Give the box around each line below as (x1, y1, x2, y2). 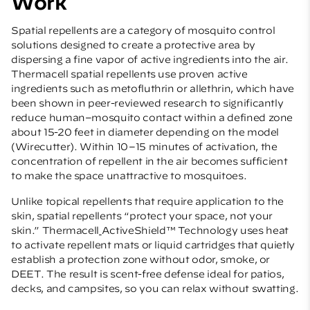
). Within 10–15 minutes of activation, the (70, 140, 277, 152)
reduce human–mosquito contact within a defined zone (11, 111, 293, 123)
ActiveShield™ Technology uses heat (101, 224, 289, 236)
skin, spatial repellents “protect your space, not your (11, 210, 273, 221)
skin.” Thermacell (11, 224, 100, 236)
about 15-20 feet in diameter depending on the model (11, 126, 280, 138)
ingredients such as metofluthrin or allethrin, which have (11, 82, 295, 94)
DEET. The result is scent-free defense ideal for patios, (11, 268, 284, 280)
